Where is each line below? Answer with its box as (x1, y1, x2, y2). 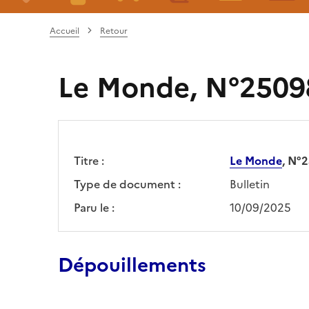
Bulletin (230, 175, 270, 192)
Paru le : (74, 199, 114, 216)
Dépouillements (58, 250, 206, 279)
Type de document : (74, 175, 181, 192)
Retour (100, 24, 128, 37)
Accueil (50, 24, 79, 37)
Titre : (74, 152, 104, 169)
